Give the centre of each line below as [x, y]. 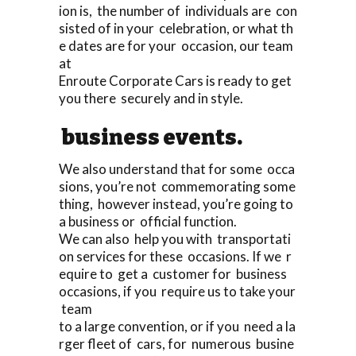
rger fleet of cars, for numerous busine [176, 343]
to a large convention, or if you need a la [177, 326]
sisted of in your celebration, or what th [176, 28]
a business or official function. [148, 221]
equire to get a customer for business [175, 273]
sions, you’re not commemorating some [177, 186]
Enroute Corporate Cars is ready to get [176, 80]
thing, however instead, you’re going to [177, 203]
